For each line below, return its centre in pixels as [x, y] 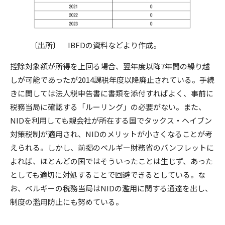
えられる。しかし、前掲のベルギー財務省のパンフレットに [112, 147]
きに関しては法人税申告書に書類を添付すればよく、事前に [112, 93]
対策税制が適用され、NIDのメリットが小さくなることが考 [111, 134]
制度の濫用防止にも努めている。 [67, 201]
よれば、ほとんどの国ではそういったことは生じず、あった [111, 161]
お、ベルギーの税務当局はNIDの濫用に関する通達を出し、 [111, 188]
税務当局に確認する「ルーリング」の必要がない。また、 [108, 106]
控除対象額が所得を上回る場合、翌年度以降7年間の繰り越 [110, 66]
